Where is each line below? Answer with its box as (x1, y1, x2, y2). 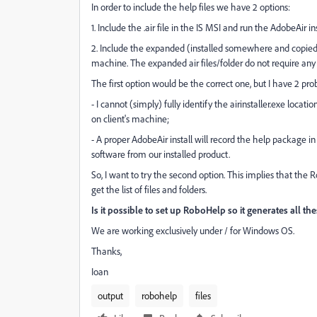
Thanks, (91, 245, 122, 257)
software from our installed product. (91, 148, 230, 160)
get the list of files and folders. (91, 183, 207, 195)
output (98, 289, 123, 301)
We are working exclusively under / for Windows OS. (91, 224, 294, 236)
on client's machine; (91, 113, 169, 125)
